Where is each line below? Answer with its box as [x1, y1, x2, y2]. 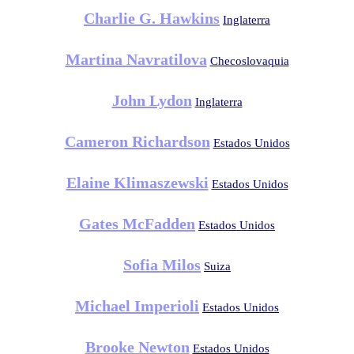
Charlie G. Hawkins [84, 9, 220, 27]
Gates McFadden [79, 215, 195, 232]
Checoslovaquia [209, 55, 289, 67]
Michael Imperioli [75, 297, 199, 314]
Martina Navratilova [65, 51, 207, 68]
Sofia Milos [123, 256, 201, 273]
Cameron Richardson [64, 133, 210, 150]
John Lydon [111, 92, 192, 109]
